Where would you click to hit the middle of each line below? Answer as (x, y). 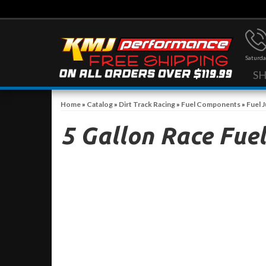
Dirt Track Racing (148, 104)
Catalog (100, 104)
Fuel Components (211, 104)
